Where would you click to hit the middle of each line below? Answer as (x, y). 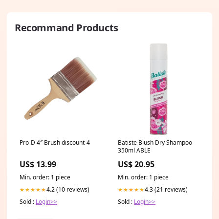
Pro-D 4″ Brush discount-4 (55, 142)
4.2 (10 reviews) (68, 189)
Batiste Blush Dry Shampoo (155, 142)
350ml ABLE (134, 150)
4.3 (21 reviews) (166, 189)
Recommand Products (66, 27)
